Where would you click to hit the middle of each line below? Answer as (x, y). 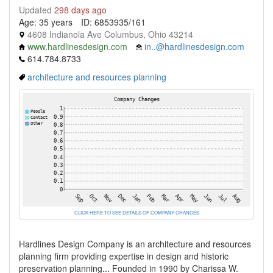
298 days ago (80, 10)
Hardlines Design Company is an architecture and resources (135, 244)
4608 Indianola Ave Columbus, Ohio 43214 (109, 34)
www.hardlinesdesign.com (77, 46)
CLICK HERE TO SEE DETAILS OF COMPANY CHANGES (136, 212)
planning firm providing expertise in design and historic (124, 256)
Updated (37, 10)
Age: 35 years (46, 22)
